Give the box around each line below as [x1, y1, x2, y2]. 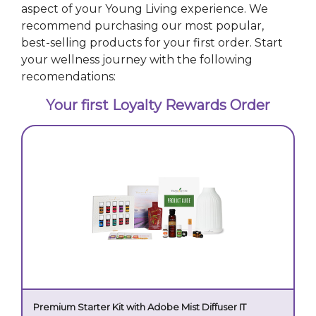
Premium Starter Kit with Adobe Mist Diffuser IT [33, 301, 246, 312]
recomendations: [21, 70, 116, 83]
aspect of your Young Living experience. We [21, 2, 268, 16]
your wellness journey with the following [21, 53, 253, 66]
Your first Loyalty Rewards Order [46, 97, 270, 114]
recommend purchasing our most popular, [21, 19, 264, 32]
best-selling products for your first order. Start [21, 36, 283, 49]
